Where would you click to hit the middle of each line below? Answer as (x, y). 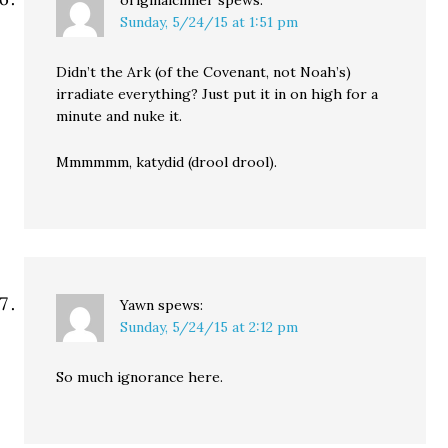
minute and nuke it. (119, 116)
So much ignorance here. (140, 377)
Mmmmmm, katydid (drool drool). (167, 162)
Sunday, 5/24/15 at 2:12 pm (209, 327)
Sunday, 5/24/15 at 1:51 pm (209, 22)
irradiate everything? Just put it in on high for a (217, 94)
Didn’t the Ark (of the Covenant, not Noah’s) (204, 72)
